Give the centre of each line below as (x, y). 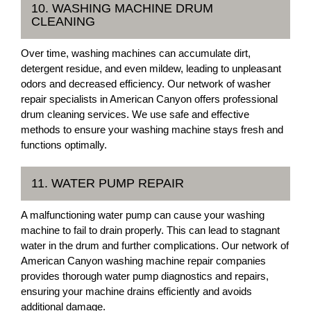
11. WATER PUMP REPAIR (108, 183)
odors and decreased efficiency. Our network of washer (146, 84)
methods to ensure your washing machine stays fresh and (152, 129)
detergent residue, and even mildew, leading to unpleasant (151, 68)
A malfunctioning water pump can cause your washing (143, 215)
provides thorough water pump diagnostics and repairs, (145, 276)
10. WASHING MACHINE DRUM (122, 8)
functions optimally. (64, 145)
